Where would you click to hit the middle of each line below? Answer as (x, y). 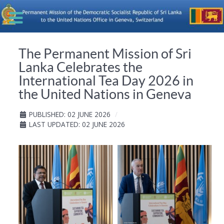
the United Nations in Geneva (105, 94)
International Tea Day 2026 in (106, 80)
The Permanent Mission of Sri (105, 53)
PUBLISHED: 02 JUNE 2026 (70, 114)
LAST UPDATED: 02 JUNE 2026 (77, 124)
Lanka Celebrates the (80, 67)
